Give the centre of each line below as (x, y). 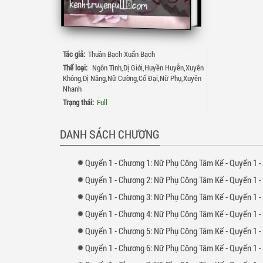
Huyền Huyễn (164, 68)
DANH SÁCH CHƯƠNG (110, 134)
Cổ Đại (148, 78)
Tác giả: (74, 54)
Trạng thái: (78, 102)
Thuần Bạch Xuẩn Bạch (122, 54)
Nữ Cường (122, 78)
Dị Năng (94, 78)
